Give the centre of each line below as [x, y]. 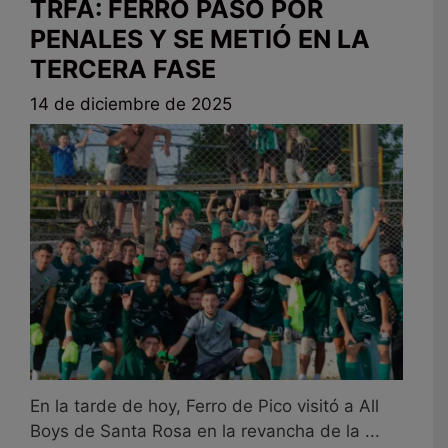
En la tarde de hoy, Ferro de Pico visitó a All [204, 405]
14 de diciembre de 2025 [131, 104]
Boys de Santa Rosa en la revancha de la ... [205, 430]
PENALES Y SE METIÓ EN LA [200, 38]
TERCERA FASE [123, 68]
